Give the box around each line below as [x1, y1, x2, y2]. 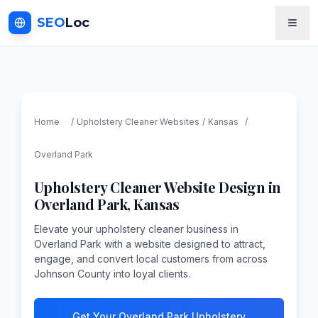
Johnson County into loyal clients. [33, 267, 190, 280]
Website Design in [161, 177, 281, 197]
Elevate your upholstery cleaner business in [33, 222, 238, 235]
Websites [157, 116, 199, 127]
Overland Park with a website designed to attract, [33, 237, 265, 250]
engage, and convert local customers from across [33, 252, 268, 265]
